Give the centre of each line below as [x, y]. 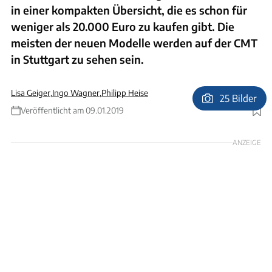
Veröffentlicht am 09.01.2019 [72, 110]
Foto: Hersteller [238, 116]
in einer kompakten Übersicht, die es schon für [129, 10]
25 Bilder [239, 98]
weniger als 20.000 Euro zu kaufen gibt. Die [123, 26]
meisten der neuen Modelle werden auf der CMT [134, 42]
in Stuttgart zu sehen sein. [77, 59]
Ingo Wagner [76, 92]
